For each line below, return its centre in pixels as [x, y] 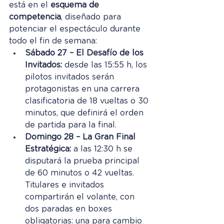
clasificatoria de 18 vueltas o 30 [88, 101]
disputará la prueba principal [83, 161]
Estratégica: [48, 149]
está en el [30, 5]
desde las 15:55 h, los [106, 65]
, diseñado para [92, 17]
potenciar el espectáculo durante [76, 29]
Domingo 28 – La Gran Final [81, 137]
